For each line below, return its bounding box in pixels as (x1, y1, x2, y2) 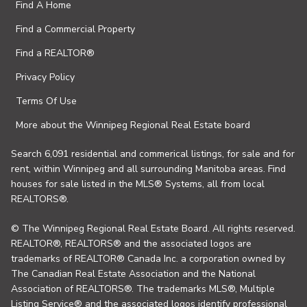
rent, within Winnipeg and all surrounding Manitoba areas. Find (11, 162, 286, 175)
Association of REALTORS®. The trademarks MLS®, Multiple (11, 282, 275, 295)
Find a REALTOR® (16, 47, 95, 60)
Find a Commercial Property (16, 23, 135, 36)
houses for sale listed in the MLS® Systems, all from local (11, 177, 265, 191)
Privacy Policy (16, 71, 75, 84)
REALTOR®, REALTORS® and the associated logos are (11, 237, 251, 250)
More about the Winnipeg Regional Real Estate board (16, 119, 250, 132)
